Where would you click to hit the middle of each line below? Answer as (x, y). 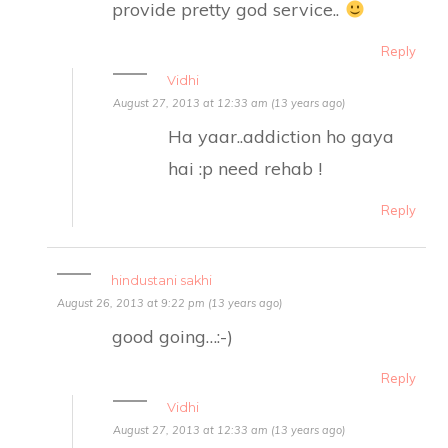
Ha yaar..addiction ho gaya (281, 135)
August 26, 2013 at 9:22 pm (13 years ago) (170, 302)
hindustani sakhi (162, 280)
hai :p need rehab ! (245, 167)
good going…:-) (173, 335)
